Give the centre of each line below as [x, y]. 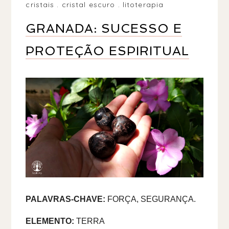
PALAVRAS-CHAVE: [66, 199]
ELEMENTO [49, 221]
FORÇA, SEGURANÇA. [152, 199]
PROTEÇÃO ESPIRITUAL [108, 51]
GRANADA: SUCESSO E [104, 28]
